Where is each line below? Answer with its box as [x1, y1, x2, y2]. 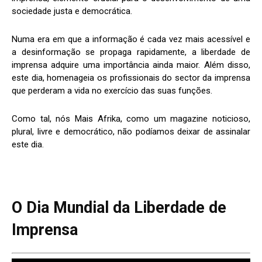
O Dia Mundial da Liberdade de [12, 198, 226, 218]
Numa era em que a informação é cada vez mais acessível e [12, 34, 250, 45]
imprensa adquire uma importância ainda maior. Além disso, [12, 60, 250, 71]
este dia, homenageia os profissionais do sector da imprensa [12, 73, 250, 84]
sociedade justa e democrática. [12, 6, 132, 17]
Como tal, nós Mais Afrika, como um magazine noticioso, [12, 113, 250, 125]
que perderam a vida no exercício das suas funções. [12, 85, 212, 96]
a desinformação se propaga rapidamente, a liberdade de [12, 47, 250, 58]
